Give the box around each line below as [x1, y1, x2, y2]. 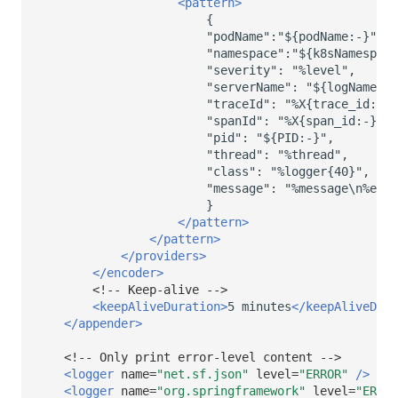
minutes [242, 299, 291, 314]
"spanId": [206, 114, 270, 129]
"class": [206, 164, 263, 179]
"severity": [206, 63, 284, 78]
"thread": [206, 147, 270, 163]
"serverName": [206, 80, 298, 95]
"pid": [206, 131, 249, 146]
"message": [206, 181, 277, 196]
